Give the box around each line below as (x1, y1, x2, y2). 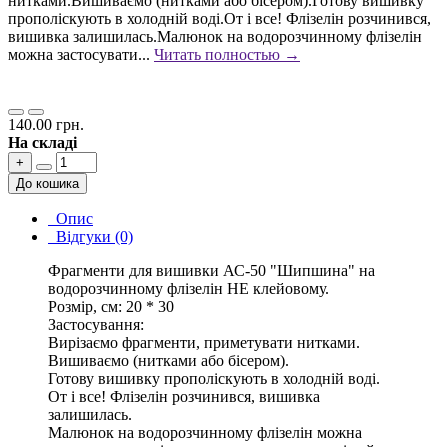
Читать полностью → (154, 46, 300, 64)
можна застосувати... (8, 46, 154, 64)
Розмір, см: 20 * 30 (48, 298, 174, 316)
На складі (8, 134, 77, 152)
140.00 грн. (8, 116, 84, 134)
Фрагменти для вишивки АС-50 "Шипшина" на (48, 262, 375, 280)
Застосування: (48, 316, 144, 334)
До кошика (16, 176, 79, 192)
